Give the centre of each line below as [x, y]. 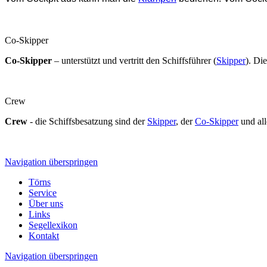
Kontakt [44, 235]
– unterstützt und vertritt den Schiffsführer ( [134, 60]
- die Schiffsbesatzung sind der [87, 121]
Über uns [46, 203]
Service [43, 193]
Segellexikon [53, 225]
